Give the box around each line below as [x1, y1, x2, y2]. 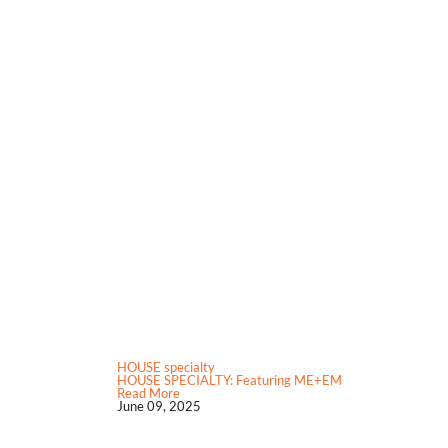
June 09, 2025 [117, 398, 201, 415]
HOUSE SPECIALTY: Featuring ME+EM [117, 372, 342, 389]
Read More [117, 385, 180, 402]
